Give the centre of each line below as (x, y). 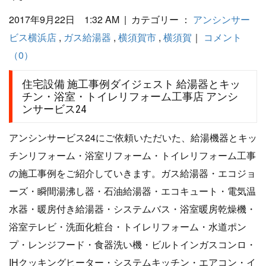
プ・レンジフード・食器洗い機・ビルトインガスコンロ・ (132, 245)
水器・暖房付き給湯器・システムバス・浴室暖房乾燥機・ (132, 209)
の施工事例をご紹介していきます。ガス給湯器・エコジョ (132, 173)
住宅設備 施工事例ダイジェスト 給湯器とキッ (131, 84)
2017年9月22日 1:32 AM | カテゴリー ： (101, 20)
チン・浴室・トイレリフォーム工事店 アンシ (130, 97)
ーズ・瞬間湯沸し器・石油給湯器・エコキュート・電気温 (132, 191)
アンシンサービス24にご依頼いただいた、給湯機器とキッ (133, 138)
